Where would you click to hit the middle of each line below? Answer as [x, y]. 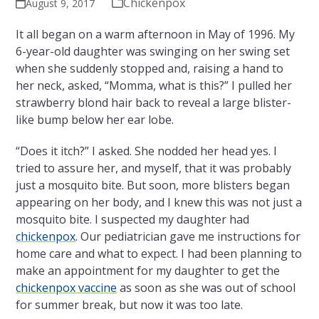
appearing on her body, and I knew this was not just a [159, 203]
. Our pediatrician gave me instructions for [188, 237]
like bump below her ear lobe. [95, 120]
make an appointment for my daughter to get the [148, 271]
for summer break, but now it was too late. [130, 305]
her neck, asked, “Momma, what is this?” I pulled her [154, 86]
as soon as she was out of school [206, 288]
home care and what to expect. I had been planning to [159, 254]
